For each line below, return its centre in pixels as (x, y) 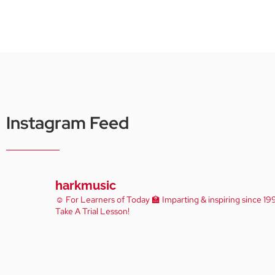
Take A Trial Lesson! (92, 211)
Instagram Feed (68, 123)
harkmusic (86, 185)
